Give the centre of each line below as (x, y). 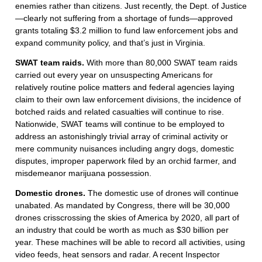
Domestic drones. (51, 193)
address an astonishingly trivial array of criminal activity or (122, 137)
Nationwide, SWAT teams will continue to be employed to (120, 124)
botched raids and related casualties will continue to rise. (120, 112)
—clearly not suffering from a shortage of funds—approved (124, 18)
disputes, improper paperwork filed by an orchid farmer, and (126, 161)
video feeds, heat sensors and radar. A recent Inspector (118, 255)
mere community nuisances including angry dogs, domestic (125, 149)
